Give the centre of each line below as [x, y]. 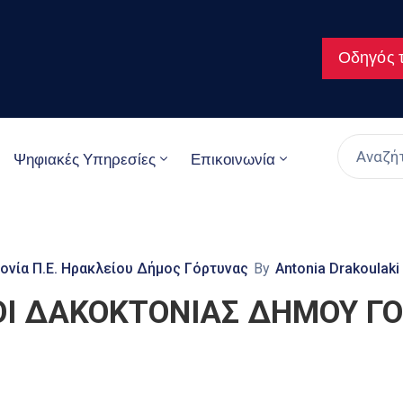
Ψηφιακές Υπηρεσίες [85, 159]
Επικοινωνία [233, 159]
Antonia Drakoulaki [337, 268]
